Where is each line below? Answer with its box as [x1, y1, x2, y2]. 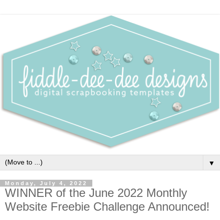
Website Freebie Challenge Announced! [5, 199, 210, 213]
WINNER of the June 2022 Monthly [5, 186, 187, 199]
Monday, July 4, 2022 [5, 180, 87, 186]
